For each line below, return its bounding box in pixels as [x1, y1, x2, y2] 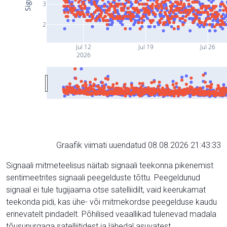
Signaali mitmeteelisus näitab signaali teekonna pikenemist [6, 160, 213, 170]
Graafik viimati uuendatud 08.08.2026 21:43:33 [56, 140, 221, 150]
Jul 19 [137, 42, 154, 51]
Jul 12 [74, 42, 91, 51]
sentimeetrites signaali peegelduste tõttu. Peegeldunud [6, 172, 200, 182]
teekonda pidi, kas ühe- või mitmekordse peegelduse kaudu [6, 197, 217, 207]
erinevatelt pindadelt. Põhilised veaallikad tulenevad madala [6, 209, 216, 219]
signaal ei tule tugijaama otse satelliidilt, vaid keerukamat [6, 184, 206, 195]
